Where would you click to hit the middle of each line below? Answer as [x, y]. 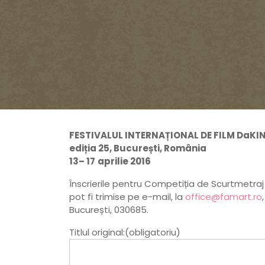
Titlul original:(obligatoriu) [125, 232]
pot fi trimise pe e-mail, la [127, 197]
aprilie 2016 [124, 161]
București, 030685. [109, 210]
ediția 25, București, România [138, 148]
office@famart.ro [224, 197]
